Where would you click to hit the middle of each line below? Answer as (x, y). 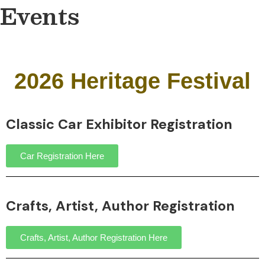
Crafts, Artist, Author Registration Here (94, 237)
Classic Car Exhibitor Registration (119, 124)
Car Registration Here (62, 156)
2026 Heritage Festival (132, 81)
